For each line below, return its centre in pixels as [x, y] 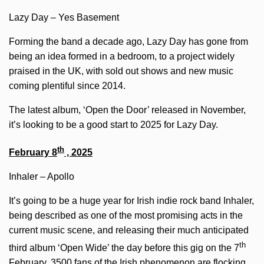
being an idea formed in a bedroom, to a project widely [122, 57]
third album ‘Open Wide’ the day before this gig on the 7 [124, 248]
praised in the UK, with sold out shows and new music [121, 71]
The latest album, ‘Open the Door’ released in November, [127, 110]
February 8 [33, 152]
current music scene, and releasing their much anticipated [129, 230]
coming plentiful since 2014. [67, 86]
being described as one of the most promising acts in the [126, 215]
